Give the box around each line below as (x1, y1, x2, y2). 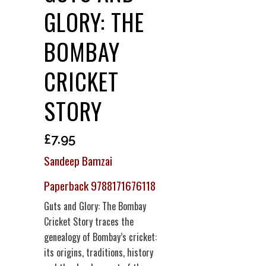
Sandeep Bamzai (44, 151, 112, 169)
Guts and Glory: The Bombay (44, 198, 146, 213)
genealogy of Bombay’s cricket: (44, 229, 157, 244)
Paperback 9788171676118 (44, 176, 156, 194)
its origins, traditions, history (44, 245, 153, 259)
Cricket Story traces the (44, 214, 134, 229)
